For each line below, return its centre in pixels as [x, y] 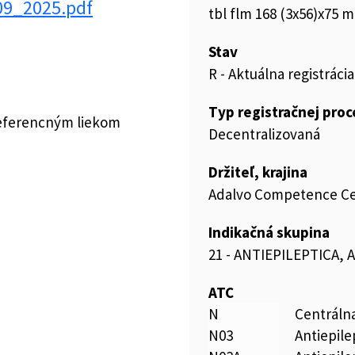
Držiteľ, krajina [258, 172]
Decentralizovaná [264, 134]
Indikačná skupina [269, 232]
